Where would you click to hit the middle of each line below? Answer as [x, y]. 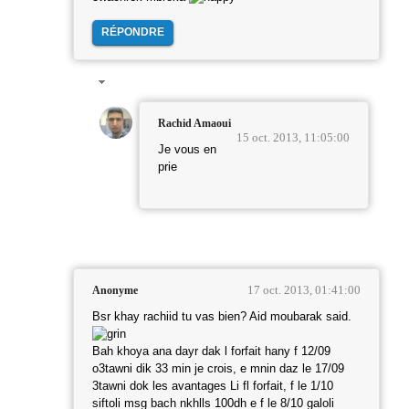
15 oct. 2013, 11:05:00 [293, 137]
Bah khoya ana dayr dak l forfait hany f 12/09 [211, 351]
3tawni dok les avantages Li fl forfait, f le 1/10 [213, 386]
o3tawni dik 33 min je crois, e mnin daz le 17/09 [218, 368]
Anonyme [115, 290]
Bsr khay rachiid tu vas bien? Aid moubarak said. [222, 316]
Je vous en [187, 149]
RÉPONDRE [133, 31]
